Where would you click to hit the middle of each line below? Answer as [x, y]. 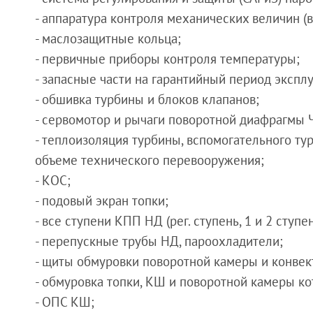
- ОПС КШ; [65, 302]
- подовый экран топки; [102, 201]
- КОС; [53, 181]
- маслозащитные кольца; [108, 39]
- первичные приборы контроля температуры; [167, 59]
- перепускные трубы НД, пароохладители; [159, 241]
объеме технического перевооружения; [150, 160]
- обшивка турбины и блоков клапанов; [147, 100]
